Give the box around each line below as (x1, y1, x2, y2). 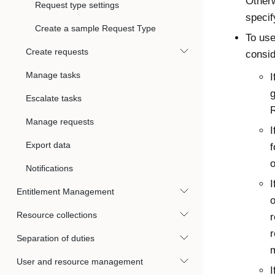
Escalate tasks (26, 93, 82, 103)
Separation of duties (17, 233, 95, 243)
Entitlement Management (17, 187, 114, 196)
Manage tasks (26, 70, 80, 80)
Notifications (26, 163, 73, 173)
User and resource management (17, 257, 143, 266)
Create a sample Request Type (35, 23, 156, 33)
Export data (26, 140, 71, 150)
